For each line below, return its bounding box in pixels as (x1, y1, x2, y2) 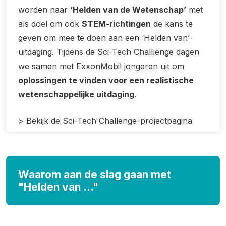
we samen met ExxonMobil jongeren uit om (18, 61, 184, 71)
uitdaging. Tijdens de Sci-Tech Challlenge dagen (18, 47, 199, 57)
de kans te (151, 19, 193, 29)
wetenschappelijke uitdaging (18, 89, 134, 99)
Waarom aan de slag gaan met (18, 168, 171, 181)
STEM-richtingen (82, 19, 151, 29)
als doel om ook (18, 19, 82, 29)
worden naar (18, 5, 70, 15)
